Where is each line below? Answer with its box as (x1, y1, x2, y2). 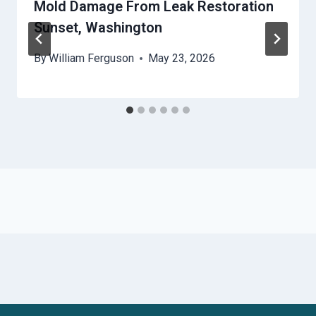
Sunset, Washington (34, 19, 162, 37)
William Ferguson (49, 51, 135, 66)
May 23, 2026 (148, 51, 216, 66)
